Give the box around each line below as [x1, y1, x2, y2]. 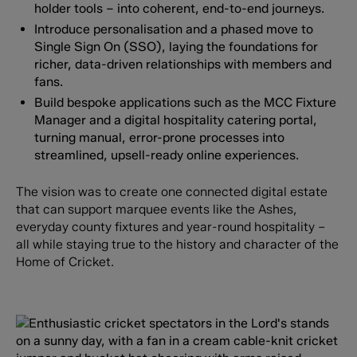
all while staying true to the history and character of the [15, 236, 339, 252]
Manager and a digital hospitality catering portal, [34, 112, 318, 127]
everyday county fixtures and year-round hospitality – [15, 218, 325, 234]
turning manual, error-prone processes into [34, 129, 285, 145]
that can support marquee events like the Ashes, [15, 201, 296, 217]
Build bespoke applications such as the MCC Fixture [34, 94, 337, 110]
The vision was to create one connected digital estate [15, 183, 328, 199]
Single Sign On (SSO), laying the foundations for [34, 39, 319, 55]
